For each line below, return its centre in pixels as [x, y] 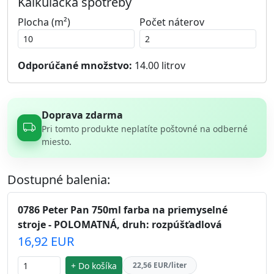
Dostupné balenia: [59, 179]
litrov [172, 65]
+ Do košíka [94, 265]
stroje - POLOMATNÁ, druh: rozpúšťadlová [120, 224]
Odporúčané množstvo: [75, 65]
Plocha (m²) [44, 22]
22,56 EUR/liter [160, 265]
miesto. [56, 141]
